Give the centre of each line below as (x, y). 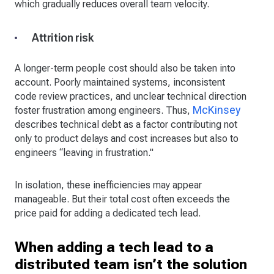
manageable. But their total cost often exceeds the (122, 199)
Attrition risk (63, 38)
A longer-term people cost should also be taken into (125, 68)
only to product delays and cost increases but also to (127, 139)
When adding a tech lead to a (114, 247)
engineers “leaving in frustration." (84, 153)
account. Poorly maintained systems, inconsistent (120, 83)
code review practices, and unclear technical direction (131, 97)
